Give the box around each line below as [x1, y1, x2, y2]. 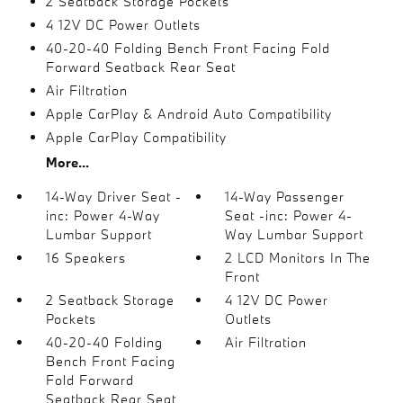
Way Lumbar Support [225, 226, 364, 243]
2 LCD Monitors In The [225, 249, 372, 266]
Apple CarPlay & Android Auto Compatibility [45, 105, 332, 122]
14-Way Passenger [225, 188, 345, 205]
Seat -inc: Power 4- [225, 207, 354, 224]
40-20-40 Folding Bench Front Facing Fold [45, 40, 330, 57]
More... [45, 154, 89, 171]
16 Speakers [45, 249, 126, 266]
